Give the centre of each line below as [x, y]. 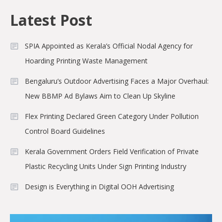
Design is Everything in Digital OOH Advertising [99, 186]
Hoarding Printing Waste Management [86, 60]
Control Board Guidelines [65, 131]
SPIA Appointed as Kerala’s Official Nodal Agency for [109, 46]
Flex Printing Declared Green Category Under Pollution [112, 116]
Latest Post [51, 20]
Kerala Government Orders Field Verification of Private [112, 151]
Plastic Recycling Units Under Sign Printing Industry [106, 166]
